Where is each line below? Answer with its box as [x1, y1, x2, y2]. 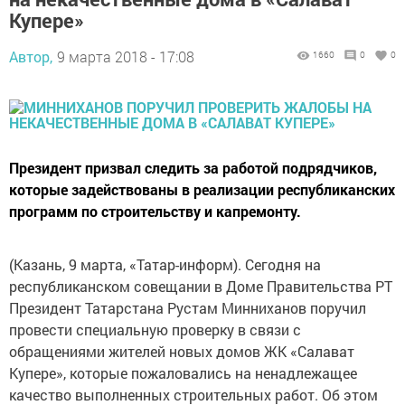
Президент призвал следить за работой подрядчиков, [9, 158, 377, 177]
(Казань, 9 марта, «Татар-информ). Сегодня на [9, 255, 321, 274]
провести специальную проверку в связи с [9, 320, 301, 339]
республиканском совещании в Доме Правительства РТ [9, 277, 392, 296]
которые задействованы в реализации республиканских [9, 180, 395, 199]
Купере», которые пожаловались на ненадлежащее [9, 363, 357, 382]
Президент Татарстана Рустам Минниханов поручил [9, 298, 366, 317]
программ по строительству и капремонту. [9, 202, 301, 221]
